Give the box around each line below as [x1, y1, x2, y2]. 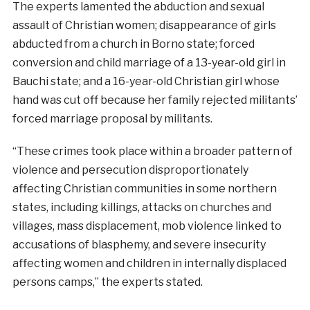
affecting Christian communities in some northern [12, 181, 277, 195]
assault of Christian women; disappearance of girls [12, 18, 276, 32]
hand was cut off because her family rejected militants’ [12, 93, 298, 107]
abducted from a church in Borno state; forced [12, 37, 255, 51]
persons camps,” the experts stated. [12, 275, 203, 289]
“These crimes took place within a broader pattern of [12, 144, 293, 158]
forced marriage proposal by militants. [12, 111, 212, 125]
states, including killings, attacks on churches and [12, 200, 271, 214]
